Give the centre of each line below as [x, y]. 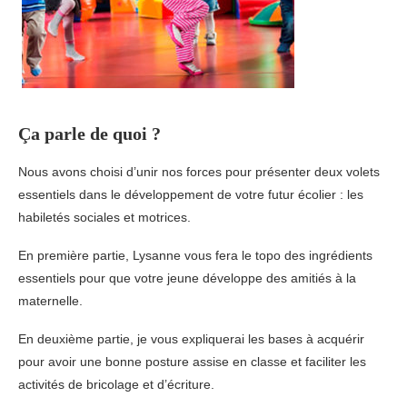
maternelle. [50, 301]
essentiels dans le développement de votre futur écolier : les [191, 195]
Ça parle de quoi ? [89, 134]
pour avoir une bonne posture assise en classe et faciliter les [192, 362]
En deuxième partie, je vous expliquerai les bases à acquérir [191, 339]
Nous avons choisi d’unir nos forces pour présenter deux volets [199, 172]
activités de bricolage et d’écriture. [116, 385]
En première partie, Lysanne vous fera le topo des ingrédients [195, 256]
